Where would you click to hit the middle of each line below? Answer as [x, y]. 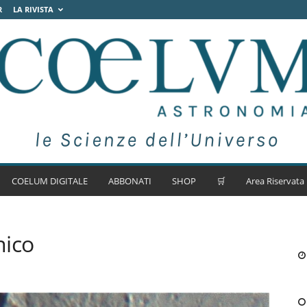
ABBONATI [130, 181]
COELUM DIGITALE [49, 181]
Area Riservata [275, 181]
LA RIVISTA [33, 9]
